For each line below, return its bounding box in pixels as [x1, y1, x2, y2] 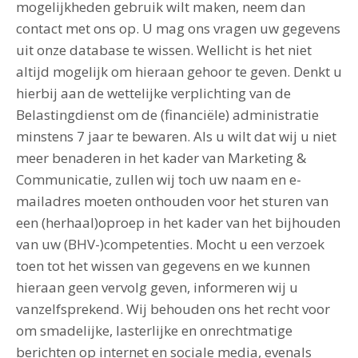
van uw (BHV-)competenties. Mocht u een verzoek [16, 235, 324, 253]
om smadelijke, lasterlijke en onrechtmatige [16, 321, 292, 340]
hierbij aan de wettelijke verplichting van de [16, 84, 291, 102]
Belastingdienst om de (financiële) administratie [16, 105, 319, 124]
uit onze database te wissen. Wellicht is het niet [16, 41, 312, 59]
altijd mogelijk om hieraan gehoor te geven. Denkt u [16, 62, 342, 81]
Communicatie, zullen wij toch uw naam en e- [16, 170, 301, 189]
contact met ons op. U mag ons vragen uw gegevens [16, 19, 340, 38]
